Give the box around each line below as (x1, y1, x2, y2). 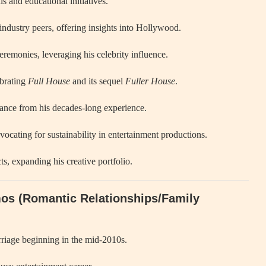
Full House (28, 76, 70, 86)
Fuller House (125, 76, 175, 86)
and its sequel (70, 76, 125, 86)
